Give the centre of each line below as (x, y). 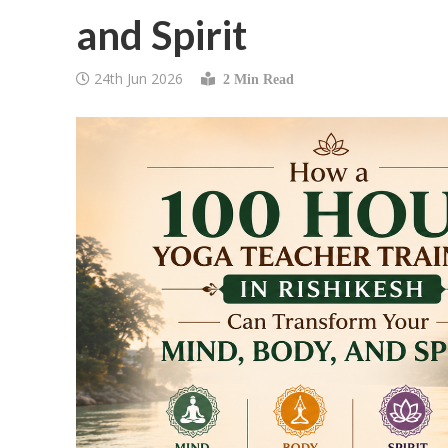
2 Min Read (254, 79)
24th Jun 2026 (138, 78)
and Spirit (161, 35)
